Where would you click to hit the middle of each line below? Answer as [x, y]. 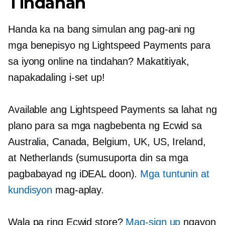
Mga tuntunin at [175, 174]
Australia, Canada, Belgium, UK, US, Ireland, [107, 141]
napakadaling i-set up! [57, 77]
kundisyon [30, 190]
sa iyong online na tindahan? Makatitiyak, [99, 61]
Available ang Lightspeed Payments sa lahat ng [113, 109]
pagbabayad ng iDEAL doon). [74, 174]
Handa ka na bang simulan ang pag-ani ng [102, 29]
